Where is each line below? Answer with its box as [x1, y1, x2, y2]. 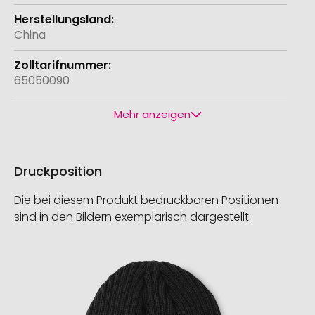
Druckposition [14, 162, 102, 181]
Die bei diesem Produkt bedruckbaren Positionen [14, 192, 278, 209]
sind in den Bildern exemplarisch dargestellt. [14, 209, 251, 226]
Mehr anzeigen [113, 107, 191, 122]
